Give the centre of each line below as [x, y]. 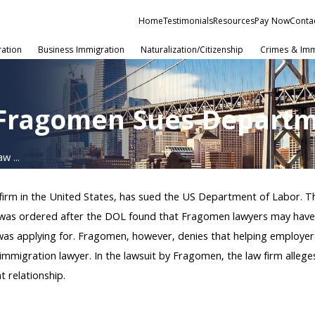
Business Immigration [81, 51]
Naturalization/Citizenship [192, 51]
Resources [234, 22]
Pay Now [272, 22]
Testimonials [188, 22]
